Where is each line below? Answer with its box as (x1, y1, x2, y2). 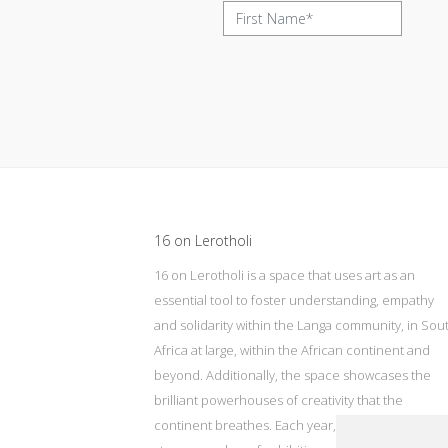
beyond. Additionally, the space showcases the (154, 365, 432, 384)
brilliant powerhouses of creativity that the (154, 390, 404, 409)
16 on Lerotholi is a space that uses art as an (154, 265, 416, 284)
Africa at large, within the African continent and (154, 340, 431, 359)
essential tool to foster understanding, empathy (154, 290, 435, 309)
